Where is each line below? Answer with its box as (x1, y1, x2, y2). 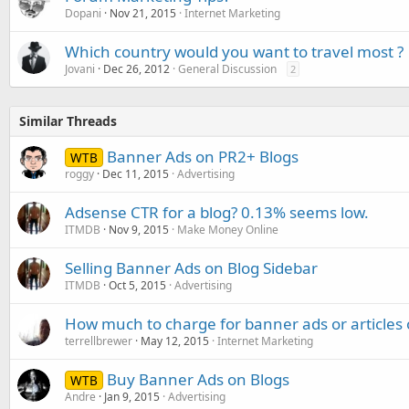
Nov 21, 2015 (110, 5, 176, 21)
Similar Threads (19, 111, 117, 130)
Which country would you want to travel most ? (65, 40, 404, 62)
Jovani (65, 60, 95, 77)
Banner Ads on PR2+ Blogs (106, 145, 299, 167)
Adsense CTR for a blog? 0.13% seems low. (65, 201, 369, 223)
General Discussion (178, 60, 277, 77)
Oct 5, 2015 (109, 277, 166, 293)
